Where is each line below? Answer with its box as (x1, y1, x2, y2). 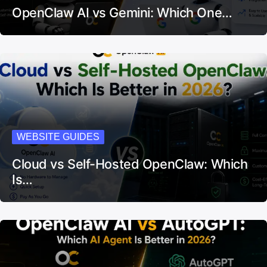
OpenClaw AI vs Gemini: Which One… (12, 5, 232, 21)
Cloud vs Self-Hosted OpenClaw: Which (12, 156, 248, 172)
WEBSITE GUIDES (17, 132, 100, 142)
